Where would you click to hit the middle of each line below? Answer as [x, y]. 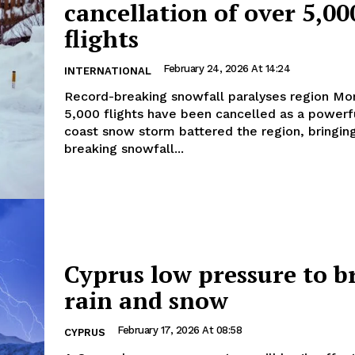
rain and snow [146, 301]
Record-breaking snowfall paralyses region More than [198, 96]
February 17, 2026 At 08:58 [179, 330]
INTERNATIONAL [108, 71]
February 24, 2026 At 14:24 [227, 68]
